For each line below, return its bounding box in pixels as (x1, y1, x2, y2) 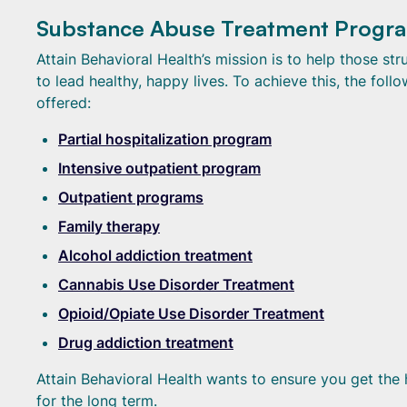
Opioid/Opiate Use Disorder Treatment (58, 304, 324, 323)
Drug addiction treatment (58, 333, 233, 352)
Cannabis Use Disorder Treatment (58, 275, 294, 293)
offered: (36, 94, 91, 112)
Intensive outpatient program (58, 159, 261, 177)
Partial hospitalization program (58, 130, 272, 148)
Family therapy (58, 217, 160, 235)
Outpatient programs (58, 188, 203, 206)
